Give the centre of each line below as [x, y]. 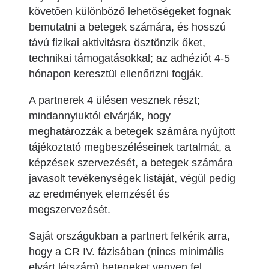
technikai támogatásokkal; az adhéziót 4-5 [129, 58]
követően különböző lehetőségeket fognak [130, 11]
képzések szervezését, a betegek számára [131, 163]
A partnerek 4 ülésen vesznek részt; [114, 100]
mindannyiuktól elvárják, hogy [100, 116]
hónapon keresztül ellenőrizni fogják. [118, 74]
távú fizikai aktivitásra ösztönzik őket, [117, 43]
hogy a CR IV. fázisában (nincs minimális [126, 252]
